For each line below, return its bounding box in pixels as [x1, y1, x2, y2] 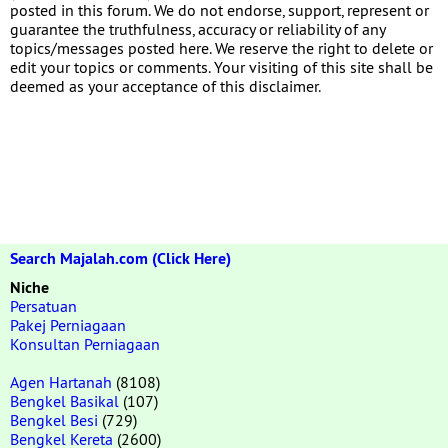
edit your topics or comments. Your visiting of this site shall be [10, 56, 433, 77]
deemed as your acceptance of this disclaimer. [10, 75, 321, 96]
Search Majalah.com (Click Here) [10, 247, 231, 269]
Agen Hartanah [10, 371, 112, 392]
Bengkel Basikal [10, 390, 119, 411]
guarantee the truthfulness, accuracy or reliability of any [10, 18, 385, 39]
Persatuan [10, 295, 77, 316]
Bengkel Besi [10, 409, 98, 430]
